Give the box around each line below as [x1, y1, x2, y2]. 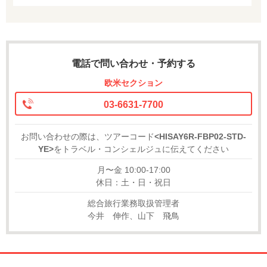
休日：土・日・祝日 [96, 177, 171, 187]
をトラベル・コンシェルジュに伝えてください [54, 144, 229, 154]
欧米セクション [104, 77, 163, 88]
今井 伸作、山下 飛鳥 [88, 210, 179, 221]
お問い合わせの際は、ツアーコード [21, 131, 154, 141]
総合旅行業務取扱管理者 [88, 198, 179, 208]
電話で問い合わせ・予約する [72, 58, 195, 69]
